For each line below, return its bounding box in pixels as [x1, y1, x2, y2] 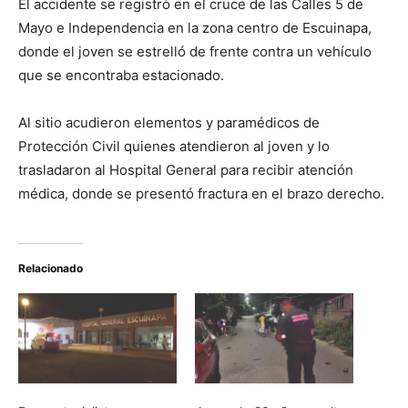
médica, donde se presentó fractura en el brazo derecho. [18, 184, 384, 202]
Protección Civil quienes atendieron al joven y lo [18, 137, 330, 155]
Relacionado [18, 260, 83, 275]
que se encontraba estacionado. [18, 66, 224, 84]
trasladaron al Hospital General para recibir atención [18, 160, 353, 178]
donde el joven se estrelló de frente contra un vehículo [18, 42, 372, 60]
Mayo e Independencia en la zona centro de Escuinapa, [18, 18, 372, 36]
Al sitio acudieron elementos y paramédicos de [18, 113, 320, 131]
